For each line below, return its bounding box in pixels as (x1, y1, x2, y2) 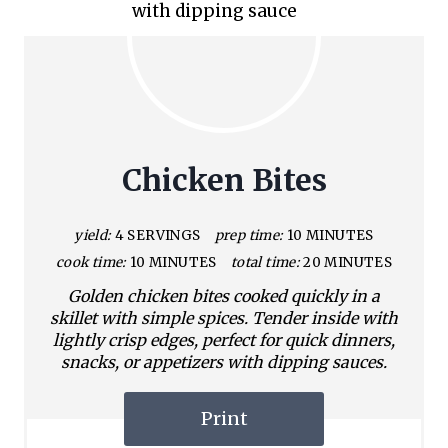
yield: (74, 226, 111, 244)
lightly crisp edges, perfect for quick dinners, (53, 329, 395, 350)
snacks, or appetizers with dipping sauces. (61, 351, 387, 372)
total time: (230, 253, 300, 271)
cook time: (55, 253, 126, 271)
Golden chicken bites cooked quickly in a (68, 285, 380, 306)
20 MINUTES (303, 253, 393, 271)
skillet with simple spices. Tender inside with (50, 307, 398, 328)
